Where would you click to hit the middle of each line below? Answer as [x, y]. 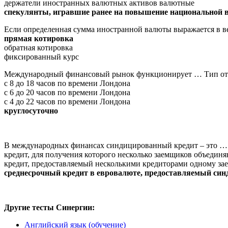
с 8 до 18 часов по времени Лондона [67, 83]
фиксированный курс [41, 56]
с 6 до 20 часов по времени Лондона [67, 92]
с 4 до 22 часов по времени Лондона [67, 101]
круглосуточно [31, 110]
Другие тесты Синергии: [49, 207]
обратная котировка [38, 47]
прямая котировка [39, 38]
